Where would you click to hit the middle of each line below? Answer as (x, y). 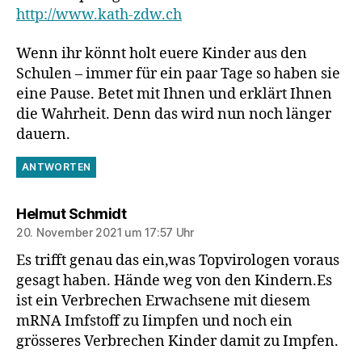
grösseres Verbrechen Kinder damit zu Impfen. (177, 341)
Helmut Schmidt (71, 213)
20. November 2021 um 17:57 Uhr (105, 232)
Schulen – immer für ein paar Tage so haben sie (178, 74)
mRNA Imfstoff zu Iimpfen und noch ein (154, 321)
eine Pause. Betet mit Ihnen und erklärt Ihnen (174, 94)
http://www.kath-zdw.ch (99, 15)
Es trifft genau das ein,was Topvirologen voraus (178, 260)
